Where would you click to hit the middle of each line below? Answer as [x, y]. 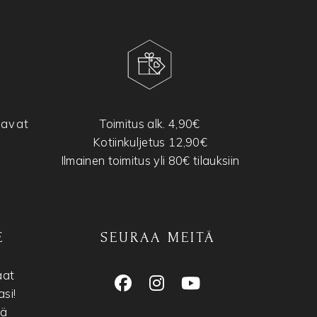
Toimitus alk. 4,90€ [150, 124]
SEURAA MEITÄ [158, 238]
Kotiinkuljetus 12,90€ [150, 142]
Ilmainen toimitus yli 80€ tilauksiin [150, 161]
